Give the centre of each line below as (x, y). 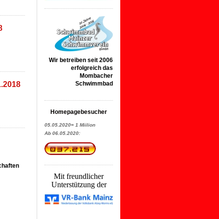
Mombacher (96, 76)
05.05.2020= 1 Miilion (70, 125)
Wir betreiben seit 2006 (81, 60)
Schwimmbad (94, 84)
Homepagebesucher (79, 112)
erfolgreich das (92, 68)
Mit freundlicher (79, 176)
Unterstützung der (79, 185)
